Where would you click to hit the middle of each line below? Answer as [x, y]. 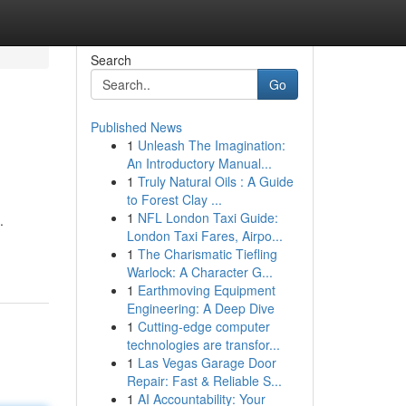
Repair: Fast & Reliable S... [204, 381]
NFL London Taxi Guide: [208, 217]
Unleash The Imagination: [211, 145]
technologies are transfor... [203, 344]
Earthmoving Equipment [206, 290]
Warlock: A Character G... [199, 272]
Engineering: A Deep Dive [200, 308]
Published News [136, 127]
